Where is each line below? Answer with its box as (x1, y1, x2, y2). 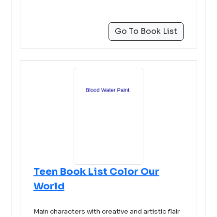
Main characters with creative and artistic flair (33, 207, 180, 216)
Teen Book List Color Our (33, 166, 159, 178)
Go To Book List (115, 26, 177, 36)
